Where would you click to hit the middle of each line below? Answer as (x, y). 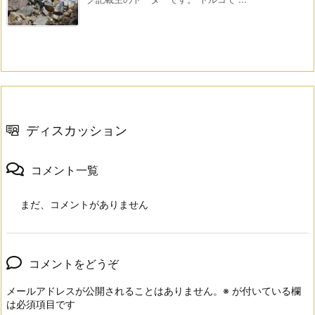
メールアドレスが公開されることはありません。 (115, 290)
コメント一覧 (65, 170)
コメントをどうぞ (74, 263)
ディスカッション (77, 130)
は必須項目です (41, 304)
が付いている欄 (265, 290)
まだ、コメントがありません (84, 204)
